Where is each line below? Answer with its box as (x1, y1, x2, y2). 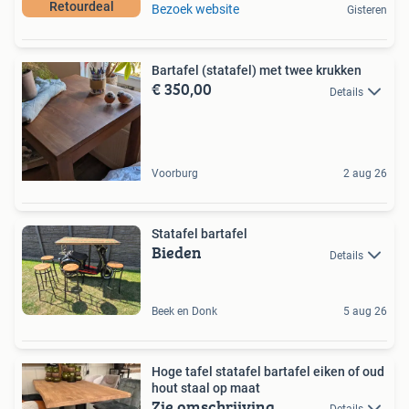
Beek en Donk (152, 304, 217, 318)
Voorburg (152, 167, 198, 181)
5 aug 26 (343, 304, 387, 318)
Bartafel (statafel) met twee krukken (152, 63, 362, 79)
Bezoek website (152, 2, 239, 17)
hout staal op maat (152, 380, 260, 395)
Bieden (152, 240, 202, 266)
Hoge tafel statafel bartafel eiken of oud (152, 363, 384, 379)
